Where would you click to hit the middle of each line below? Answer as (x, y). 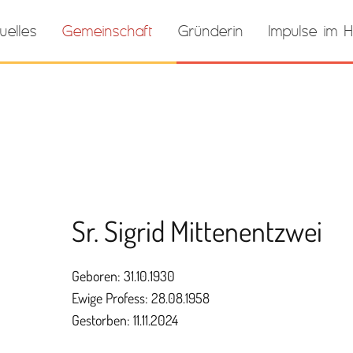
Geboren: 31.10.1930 (123, 276)
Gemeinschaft (108, 30)
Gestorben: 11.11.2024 (125, 320)
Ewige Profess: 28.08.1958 (141, 298)
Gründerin (211, 30)
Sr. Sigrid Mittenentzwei (197, 231)
